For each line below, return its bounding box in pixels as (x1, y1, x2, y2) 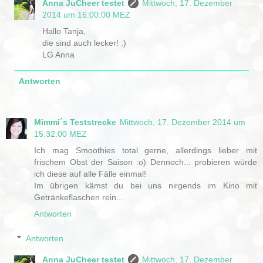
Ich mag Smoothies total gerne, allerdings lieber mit (34, 146, 257, 156)
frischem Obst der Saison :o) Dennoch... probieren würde (34, 157, 257, 167)
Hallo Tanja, (42, 26, 86, 36)
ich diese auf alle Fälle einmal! (34, 169, 146, 179)
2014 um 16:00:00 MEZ (42, 10, 131, 20)
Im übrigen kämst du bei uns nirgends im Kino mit (34, 181, 257, 191)
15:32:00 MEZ (34, 129, 87, 139)
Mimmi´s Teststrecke (34, 117, 116, 127)
